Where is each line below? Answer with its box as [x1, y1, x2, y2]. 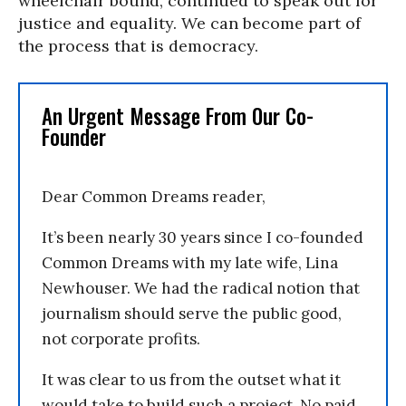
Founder [42, 121, 106, 152]
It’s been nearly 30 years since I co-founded [42, 227, 363, 247]
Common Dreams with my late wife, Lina [42, 253, 338, 273]
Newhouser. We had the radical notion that [42, 278, 360, 298]
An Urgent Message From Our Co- [42, 101, 314, 131]
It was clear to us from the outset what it [42, 370, 341, 390]
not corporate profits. [42, 329, 200, 349]
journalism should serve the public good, [42, 304, 342, 324]
